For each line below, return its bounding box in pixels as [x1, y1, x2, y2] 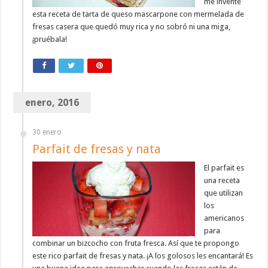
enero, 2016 [25, 97, 80, 109]
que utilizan [204, 188, 243, 198]
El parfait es [204, 163, 245, 173]
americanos [204, 214, 245, 223]
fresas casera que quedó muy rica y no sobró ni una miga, [32, 22, 231, 32]
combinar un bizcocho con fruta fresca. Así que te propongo [32, 239, 240, 248]
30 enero [32, 128, 62, 137]
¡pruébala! [32, 35, 68, 44]
